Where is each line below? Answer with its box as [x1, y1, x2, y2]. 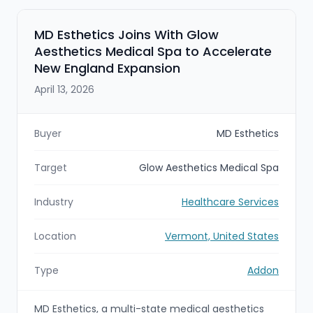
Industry [34, 194, 73, 209]
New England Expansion [34, 59, 180, 77]
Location [34, 228, 76, 243]
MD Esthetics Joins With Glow [34, 25, 219, 43]
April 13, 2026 [34, 82, 94, 96]
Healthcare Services [182, 194, 279, 209]
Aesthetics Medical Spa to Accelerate [34, 42, 272, 60]
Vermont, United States [165, 228, 279, 243]
